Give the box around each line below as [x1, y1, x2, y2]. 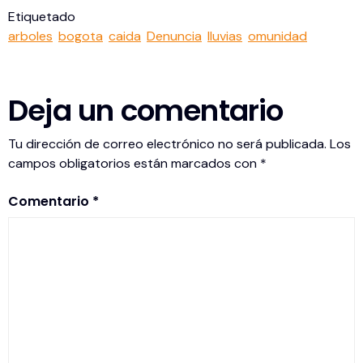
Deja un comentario [8, 90, 284, 132]
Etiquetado [8, 8, 75, 26]
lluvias [207, 28, 242, 45]
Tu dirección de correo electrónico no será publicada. [8, 135, 327, 153]
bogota [58, 28, 103, 45]
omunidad [248, 28, 307, 45]
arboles [8, 28, 53, 45]
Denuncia [147, 28, 202, 45]
